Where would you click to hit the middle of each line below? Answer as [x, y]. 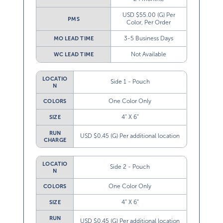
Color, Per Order [149, 22]
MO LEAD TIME [74, 38]
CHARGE [55, 140]
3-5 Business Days [149, 38]
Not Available [149, 54]
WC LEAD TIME [74, 54]
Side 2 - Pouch [130, 167]
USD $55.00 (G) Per [149, 15]
